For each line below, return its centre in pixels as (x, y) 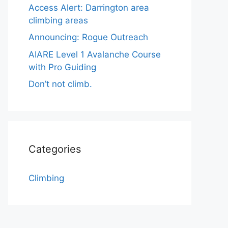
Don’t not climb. (60, 84)
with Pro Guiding (62, 67)
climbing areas (58, 20)
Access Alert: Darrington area (89, 7)
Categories (55, 149)
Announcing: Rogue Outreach (88, 37)
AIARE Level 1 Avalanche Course (95, 54)
